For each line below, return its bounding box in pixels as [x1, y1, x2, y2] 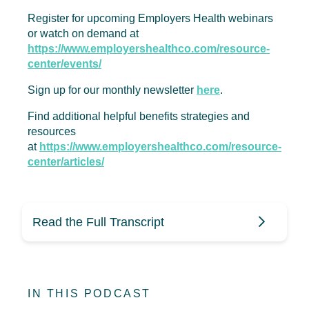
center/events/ [28, 58, 101, 70]
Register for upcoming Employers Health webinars [28, 12, 273, 24]
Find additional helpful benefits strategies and [28, 110, 250, 122]
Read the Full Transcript [32, 215, 164, 229]
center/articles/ [28, 156, 104, 168]
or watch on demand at [28, 28, 139, 39]
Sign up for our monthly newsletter [28, 84, 197, 96]
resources [28, 126, 76, 137]
